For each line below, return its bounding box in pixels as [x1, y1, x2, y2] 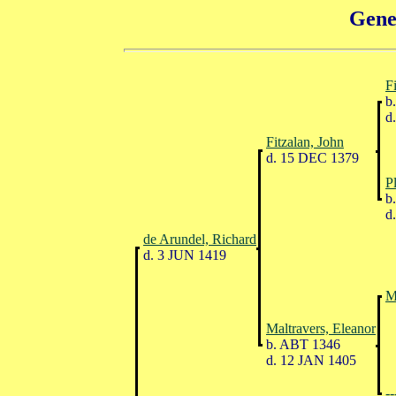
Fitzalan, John [266, 133, 344, 149]
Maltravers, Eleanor [266, 320, 376, 336]
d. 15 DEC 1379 [263, 149, 359, 165]
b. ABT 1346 [263, 336, 340, 352]
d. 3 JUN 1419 [140, 247, 226, 263]
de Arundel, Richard [143, 231, 256, 247]
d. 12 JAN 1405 [263, 352, 356, 368]
